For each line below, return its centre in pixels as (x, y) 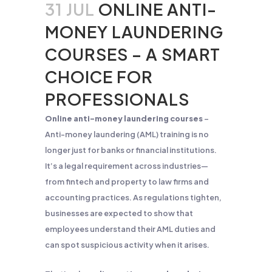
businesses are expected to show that (119, 213)
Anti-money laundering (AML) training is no (127, 134)
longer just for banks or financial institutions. (131, 150)
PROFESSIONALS (117, 99)
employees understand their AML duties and (130, 229)
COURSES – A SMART (133, 54)
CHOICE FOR (99, 76)
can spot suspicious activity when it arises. (127, 245)
